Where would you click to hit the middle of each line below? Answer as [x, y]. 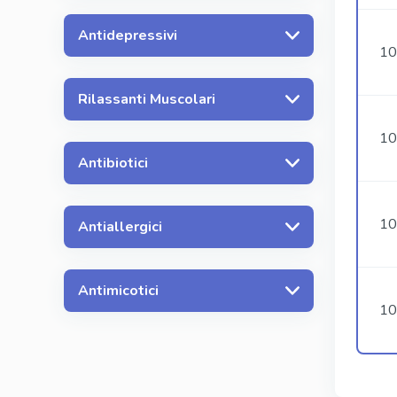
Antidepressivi [128, 35]
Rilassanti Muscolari [147, 99]
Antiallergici [120, 226]
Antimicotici [118, 290]
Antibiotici [113, 163]
